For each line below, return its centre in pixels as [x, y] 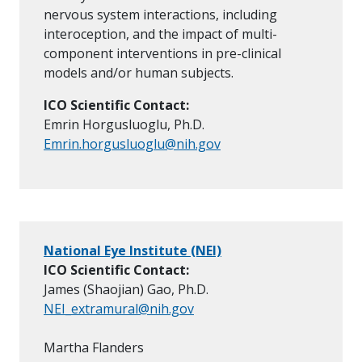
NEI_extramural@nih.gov [119, 309]
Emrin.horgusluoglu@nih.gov [132, 144]
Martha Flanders [94, 348]
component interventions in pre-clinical [162, 54]
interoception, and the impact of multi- [160, 34]
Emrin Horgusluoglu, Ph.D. [124, 125]
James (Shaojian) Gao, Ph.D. [126, 290]
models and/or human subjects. [140, 73]
